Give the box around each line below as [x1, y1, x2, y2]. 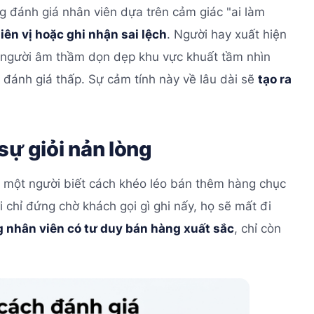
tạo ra [258, 71, 292, 86]
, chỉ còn [234, 221, 281, 236]
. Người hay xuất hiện [167, 27, 287, 41]
